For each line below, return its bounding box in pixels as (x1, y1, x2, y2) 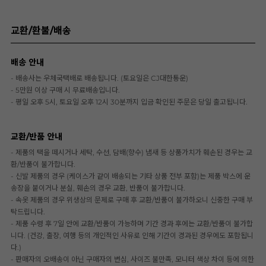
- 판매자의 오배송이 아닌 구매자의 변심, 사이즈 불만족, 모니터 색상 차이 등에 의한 (11, 255, 254, 264)
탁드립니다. (11, 207, 45, 217)
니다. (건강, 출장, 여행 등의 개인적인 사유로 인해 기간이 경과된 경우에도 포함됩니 (11, 231, 254, 240)
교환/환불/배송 (11, 25, 71, 37)
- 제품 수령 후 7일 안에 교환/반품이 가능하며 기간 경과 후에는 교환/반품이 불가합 (11, 219, 253, 229)
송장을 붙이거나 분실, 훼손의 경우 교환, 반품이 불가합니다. (11, 183, 185, 193)
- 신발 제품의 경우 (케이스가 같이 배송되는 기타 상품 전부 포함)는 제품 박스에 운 (11, 172, 251, 181)
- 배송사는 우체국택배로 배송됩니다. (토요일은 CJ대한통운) (11, 74, 188, 83)
